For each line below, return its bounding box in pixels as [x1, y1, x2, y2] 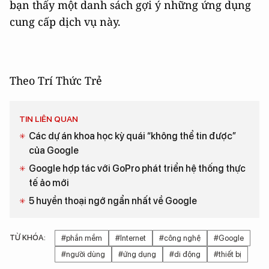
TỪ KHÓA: [10, 232, 46, 242]
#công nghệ [159, 233, 201, 243]
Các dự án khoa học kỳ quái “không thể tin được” [29, 130, 236, 142]
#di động [169, 249, 201, 259]
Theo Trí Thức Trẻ [10, 73, 102, 88]
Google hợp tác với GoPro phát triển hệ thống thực [29, 162, 246, 174]
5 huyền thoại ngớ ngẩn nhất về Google [29, 195, 197, 207]
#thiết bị [214, 249, 241, 259]
